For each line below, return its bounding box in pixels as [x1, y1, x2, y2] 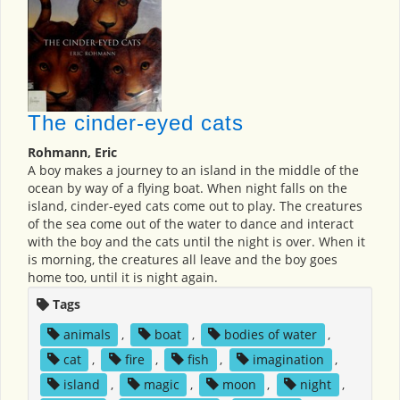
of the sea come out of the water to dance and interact [28, 215, 354, 233]
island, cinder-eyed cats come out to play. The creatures [28, 197, 362, 215]
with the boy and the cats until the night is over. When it [28, 233, 365, 251]
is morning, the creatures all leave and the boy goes [28, 251, 337, 269]
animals [62, 326, 111, 344]
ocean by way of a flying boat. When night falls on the [28, 179, 347, 197]
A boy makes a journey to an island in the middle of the [28, 162, 359, 179]
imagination [253, 351, 325, 369]
